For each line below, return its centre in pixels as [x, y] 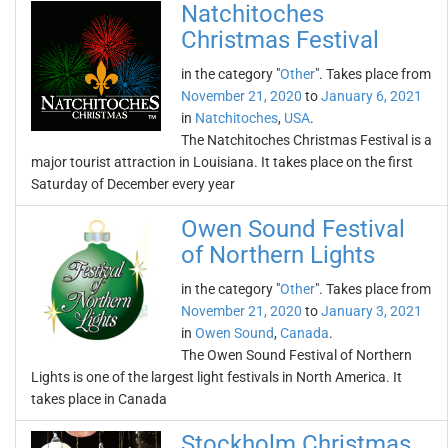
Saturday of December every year [133, 184]
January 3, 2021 [371, 311]
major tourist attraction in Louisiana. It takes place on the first [222, 162]
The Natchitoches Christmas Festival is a [306, 140]
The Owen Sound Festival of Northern [296, 355]
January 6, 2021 [371, 96]
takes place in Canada [99, 399]
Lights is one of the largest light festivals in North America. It [216, 377]
